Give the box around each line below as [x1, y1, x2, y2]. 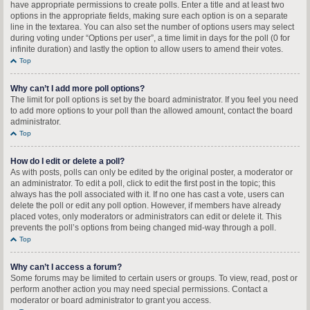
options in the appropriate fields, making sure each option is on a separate [10, 11, 288, 21]
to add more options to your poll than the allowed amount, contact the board [10, 106, 293, 116]
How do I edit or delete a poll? [10, 156, 125, 166]
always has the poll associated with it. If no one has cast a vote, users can [10, 190, 284, 199]
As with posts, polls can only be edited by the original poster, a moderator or [10, 167, 293, 177]
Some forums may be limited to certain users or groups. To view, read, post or [10, 273, 298, 283]
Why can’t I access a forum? [10, 262, 122, 272]
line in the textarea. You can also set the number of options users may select [10, 22, 294, 32]
